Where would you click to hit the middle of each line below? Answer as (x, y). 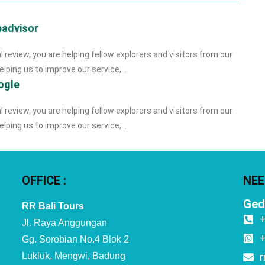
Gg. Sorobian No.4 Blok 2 (76, 239)
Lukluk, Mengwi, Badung (74, 256)
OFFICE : (44, 180)
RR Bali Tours (53, 206)
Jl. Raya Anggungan (65, 222)
